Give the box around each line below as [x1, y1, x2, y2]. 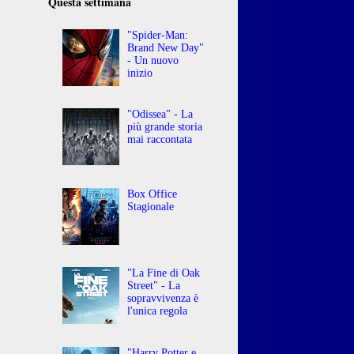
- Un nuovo [127, 54, 179, 66]
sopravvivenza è [127, 292, 199, 305]
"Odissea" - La [127, 108, 194, 121]
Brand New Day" [127, 41, 205, 54]
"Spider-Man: [127, 28, 189, 41]
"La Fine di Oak [127, 267, 201, 280]
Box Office [127, 187, 178, 200]
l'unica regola [127, 305, 188, 318]
